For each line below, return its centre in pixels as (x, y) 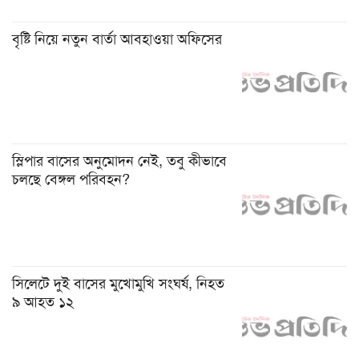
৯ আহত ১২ (43, 302)
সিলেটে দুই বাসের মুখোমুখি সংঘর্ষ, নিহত (118, 283)
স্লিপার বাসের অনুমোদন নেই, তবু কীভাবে (119, 161)
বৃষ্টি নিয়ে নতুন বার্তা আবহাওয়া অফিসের (117, 39)
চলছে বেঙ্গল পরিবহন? (71, 180)
